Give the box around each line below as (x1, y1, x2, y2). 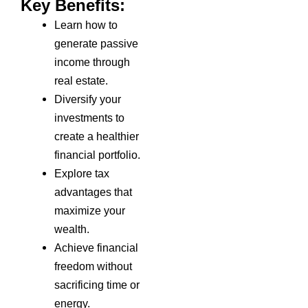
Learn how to (54, 19, 118, 31)
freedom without (54, 260, 133, 272)
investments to (54, 111, 125, 124)
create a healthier (54, 130, 140, 142)
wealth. (54, 223, 90, 235)
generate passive (54, 37, 139, 49)
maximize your (54, 204, 126, 217)
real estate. (54, 74, 109, 87)
